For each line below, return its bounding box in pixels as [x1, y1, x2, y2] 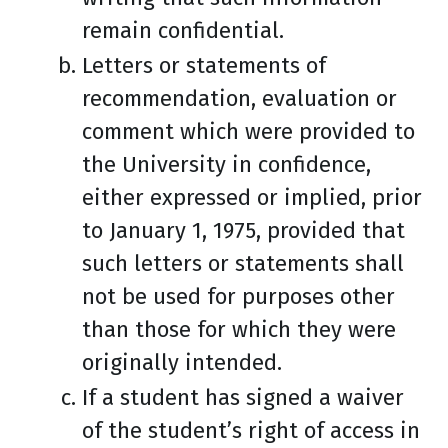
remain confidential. [82, 17, 284, 44]
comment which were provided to [82, 118, 415, 145]
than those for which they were [82, 316, 396, 343]
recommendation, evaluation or [82, 85, 397, 112]
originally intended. [82, 349, 282, 376]
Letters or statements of [82, 52, 326, 79]
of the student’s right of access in [82, 417, 420, 444]
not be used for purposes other [82, 283, 395, 310]
